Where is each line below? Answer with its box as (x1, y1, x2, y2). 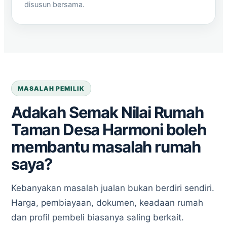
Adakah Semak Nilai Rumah (11, 103, 204, 122)
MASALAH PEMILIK (18, 84, 85, 92)
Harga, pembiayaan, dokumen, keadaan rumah (11, 198, 203, 208)
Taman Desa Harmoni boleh (11, 120, 206, 139)
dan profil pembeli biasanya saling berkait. (11, 212, 184, 222)
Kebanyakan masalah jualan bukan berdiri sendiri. (11, 183, 214, 193)
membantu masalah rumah (11, 137, 201, 156)
